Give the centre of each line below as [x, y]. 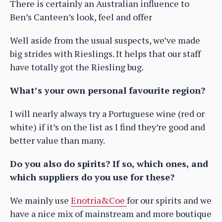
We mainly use [40, 200]
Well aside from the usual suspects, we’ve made [105, 40]
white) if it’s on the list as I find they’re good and [108, 127]
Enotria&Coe [99, 200]
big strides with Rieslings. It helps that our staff [105, 53]
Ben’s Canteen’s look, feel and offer [81, 17]
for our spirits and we [169, 200]
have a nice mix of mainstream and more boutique [111, 213]
